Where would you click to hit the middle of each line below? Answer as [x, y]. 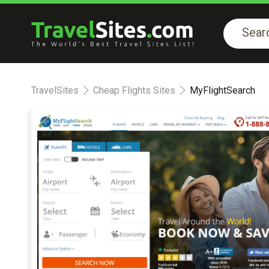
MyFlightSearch [222, 90]
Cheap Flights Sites [134, 90]
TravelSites [55, 90]
